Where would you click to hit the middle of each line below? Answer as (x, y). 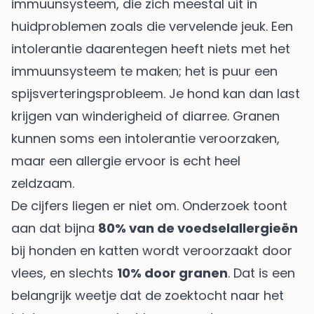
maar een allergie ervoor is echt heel (126, 161)
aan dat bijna (55, 228)
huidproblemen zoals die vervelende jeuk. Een (152, 26)
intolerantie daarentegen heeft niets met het (151, 48)
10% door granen (172, 273)
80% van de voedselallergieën (198, 228)
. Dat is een (261, 273)
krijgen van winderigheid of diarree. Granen (145, 116)
